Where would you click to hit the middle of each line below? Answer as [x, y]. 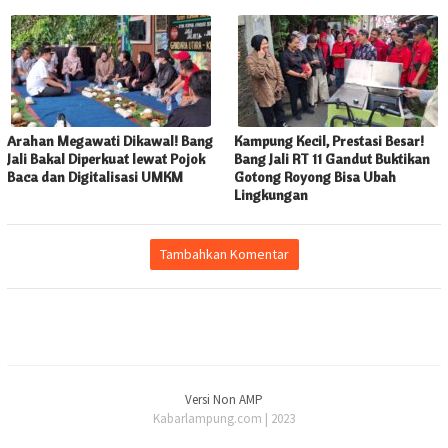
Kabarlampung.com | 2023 [224, 419]
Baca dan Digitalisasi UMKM [95, 177]
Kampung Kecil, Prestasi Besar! [329, 141]
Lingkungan [271, 195]
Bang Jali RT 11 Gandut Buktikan [332, 159]
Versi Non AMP [224, 400]
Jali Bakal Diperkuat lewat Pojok [106, 159]
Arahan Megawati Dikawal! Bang [110, 141]
